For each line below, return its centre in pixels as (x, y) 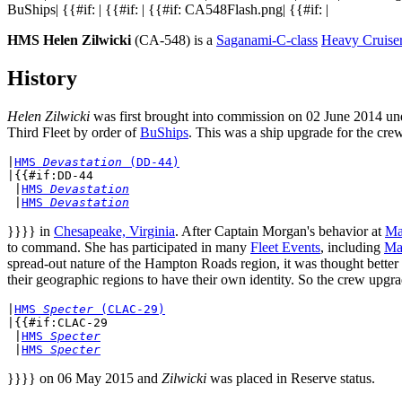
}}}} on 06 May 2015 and (84, 378)
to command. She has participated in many (129, 247)
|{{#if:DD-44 (50, 175)
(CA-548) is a (174, 39)
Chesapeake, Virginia (114, 231)
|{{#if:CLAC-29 (57, 322)
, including (352, 247)
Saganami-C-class (267, 39)
